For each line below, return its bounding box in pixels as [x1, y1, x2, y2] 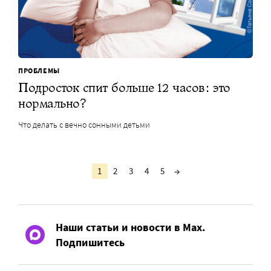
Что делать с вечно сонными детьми [18, 119, 150, 131]
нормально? [18, 95, 86, 112]
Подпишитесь [56, 235, 125, 250]
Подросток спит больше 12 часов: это [18, 79, 230, 96]
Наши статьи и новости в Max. [56, 220, 205, 235]
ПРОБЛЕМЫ [18, 66, 60, 76]
